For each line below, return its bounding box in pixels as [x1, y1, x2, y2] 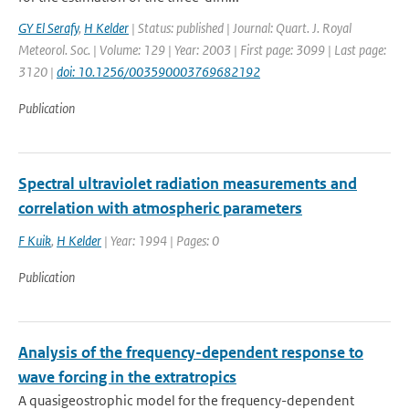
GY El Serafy [18, 19, 79, 37]
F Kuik [18, 232, 51, 249]
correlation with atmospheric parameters [18, 198, 302, 218]
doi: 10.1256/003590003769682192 [57, 63, 260, 80]
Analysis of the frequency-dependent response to [18, 342, 363, 362]
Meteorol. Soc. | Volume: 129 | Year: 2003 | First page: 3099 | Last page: [18, 41, 386, 58]
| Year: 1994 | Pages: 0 [101, 232, 219, 249]
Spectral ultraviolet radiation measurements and [18, 173, 357, 194]
